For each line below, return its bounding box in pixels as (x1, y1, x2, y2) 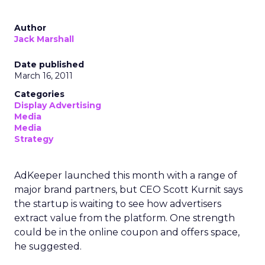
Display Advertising (14, 100, 101, 111)
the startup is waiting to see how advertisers (14, 198, 221, 209)
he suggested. (14, 241, 82, 252)
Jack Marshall (14, 34, 74, 44)
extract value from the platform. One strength (14, 212, 235, 224)
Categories (14, 89, 64, 99)
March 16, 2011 (14, 70, 73, 81)
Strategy (14, 134, 53, 144)
